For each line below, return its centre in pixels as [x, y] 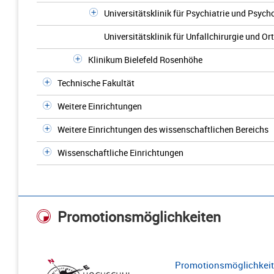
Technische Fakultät [96, 83]
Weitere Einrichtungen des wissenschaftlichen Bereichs [163, 129]
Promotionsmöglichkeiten [139, 217]
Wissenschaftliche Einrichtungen [120, 153]
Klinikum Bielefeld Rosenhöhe [145, 60]
